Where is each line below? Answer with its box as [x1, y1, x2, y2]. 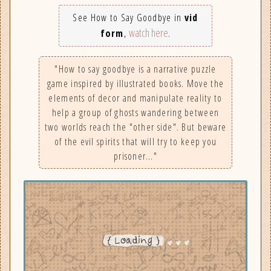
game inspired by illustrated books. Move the [47, 76, 224, 90]
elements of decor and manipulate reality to [48, 91, 223, 105]
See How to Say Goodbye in [73, 10, 184, 24]
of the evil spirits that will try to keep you [54, 134, 217, 148]
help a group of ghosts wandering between [51, 105, 220, 119]
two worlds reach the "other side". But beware [44, 120, 227, 134]
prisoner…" [114, 149, 157, 163]
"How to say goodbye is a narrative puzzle [54, 62, 217, 76]
